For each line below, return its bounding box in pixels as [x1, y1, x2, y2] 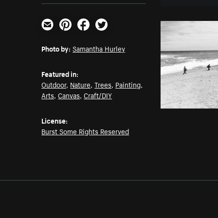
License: [41, 115, 68, 126]
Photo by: [41, 43, 71, 54]
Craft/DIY [84, 90, 112, 101]
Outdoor [41, 79, 67, 90]
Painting [115, 79, 141, 90]
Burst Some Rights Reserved [41, 126, 129, 137]
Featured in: [41, 68, 79, 79]
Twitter [95, 28, 120, 41]
